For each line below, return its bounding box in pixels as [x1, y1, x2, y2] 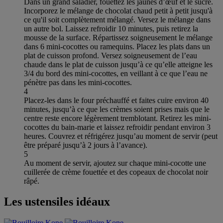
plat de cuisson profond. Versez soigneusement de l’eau [24, 51, 197, 60]
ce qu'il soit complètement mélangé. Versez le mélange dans [24, 15, 211, 24]
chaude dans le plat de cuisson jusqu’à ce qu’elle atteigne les [24, 60, 213, 69]
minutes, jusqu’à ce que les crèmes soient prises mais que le [24, 105, 210, 113]
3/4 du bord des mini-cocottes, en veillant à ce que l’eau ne [24, 69, 208, 78]
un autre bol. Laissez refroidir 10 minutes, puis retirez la [24, 24, 198, 33]
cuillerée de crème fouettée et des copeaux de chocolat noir [24, 167, 208, 176]
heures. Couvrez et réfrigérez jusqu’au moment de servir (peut [24, 131, 218, 140]
